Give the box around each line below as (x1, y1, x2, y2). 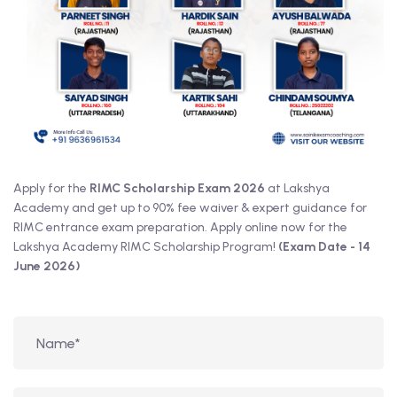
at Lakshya (265, 181, 330, 196)
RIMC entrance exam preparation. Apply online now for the (13, 220, 347, 235)
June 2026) (13, 259, 81, 274)
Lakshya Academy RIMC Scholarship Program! (13, 239, 278, 254)
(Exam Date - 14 (278, 239, 370, 254)
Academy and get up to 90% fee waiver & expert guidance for (13, 200, 367, 215)
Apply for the (13, 181, 90, 196)
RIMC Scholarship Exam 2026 (90, 181, 265, 196)
